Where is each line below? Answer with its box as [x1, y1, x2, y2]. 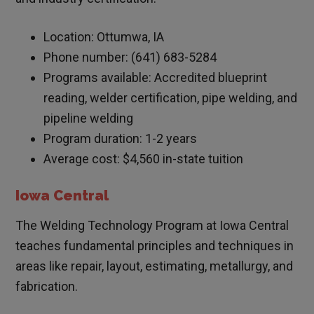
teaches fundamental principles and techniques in [15, 238, 294, 254]
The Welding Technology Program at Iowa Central [15, 218, 289, 233]
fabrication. [15, 279, 78, 294]
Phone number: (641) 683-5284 [43, 50, 217, 65]
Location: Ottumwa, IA [43, 29, 165, 45]
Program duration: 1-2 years [43, 131, 198, 146]
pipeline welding [43, 111, 134, 126]
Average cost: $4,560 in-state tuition [43, 151, 244, 167]
